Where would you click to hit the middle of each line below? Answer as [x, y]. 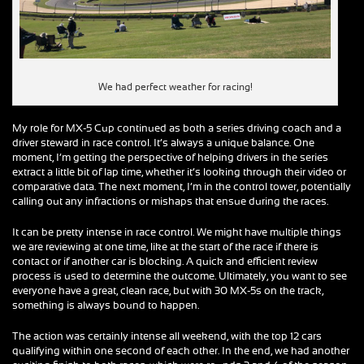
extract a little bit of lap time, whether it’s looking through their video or [179, 172]
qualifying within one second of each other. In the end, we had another [181, 351]
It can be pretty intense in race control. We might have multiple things [177, 232]
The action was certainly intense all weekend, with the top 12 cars [167, 336]
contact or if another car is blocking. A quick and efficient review [165, 262]
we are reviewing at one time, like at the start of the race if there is [165, 247]
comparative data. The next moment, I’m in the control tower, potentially [182, 187]
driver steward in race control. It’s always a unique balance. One [163, 143]
